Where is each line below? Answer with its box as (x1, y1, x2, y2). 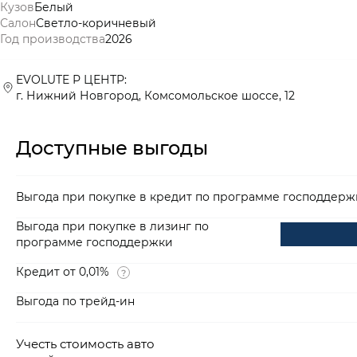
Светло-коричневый (36, 15, 156, 31)
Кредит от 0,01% (16, 264, 109, 280)
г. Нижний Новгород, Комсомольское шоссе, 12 (16, 88, 295, 104)
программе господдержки (16, 234, 173, 250)
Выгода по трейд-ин (16, 293, 135, 309)
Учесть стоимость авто (24, 335, 155, 352)
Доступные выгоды (16, 135, 208, 160)
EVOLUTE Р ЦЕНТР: (16, 72, 127, 88)
